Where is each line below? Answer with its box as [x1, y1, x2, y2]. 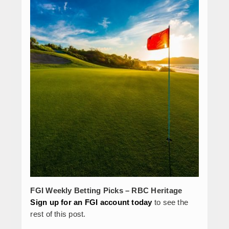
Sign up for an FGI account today [30, 197, 152, 207]
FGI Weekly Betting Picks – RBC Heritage [30, 186, 182, 195]
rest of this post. [30, 209, 86, 218]
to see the [152, 197, 189, 207]
